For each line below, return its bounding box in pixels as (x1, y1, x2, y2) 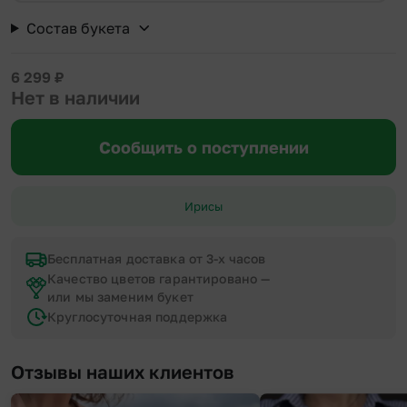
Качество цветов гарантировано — (47, 271, 271, 287)
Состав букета (25, 19, 130, 38)
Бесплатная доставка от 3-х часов (47, 251, 266, 267)
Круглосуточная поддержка (47, 309, 228, 325)
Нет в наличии (11, 86, 140, 109)
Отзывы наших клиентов (11, 361, 234, 383)
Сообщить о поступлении (98, 137, 309, 158)
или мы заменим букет (47, 289, 194, 305)
